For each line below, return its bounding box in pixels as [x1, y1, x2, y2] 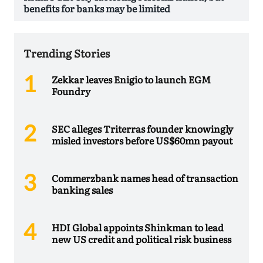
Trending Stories [23, 45, 110, 62]
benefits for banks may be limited [23, 1, 170, 16]
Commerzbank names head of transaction [52, 171, 238, 186]
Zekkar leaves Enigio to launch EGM [52, 72, 211, 87]
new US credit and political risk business [52, 232, 231, 247]
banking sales [52, 183, 113, 197]
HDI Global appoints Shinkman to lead [52, 220, 224, 235]
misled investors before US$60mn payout [52, 133, 232, 148]
